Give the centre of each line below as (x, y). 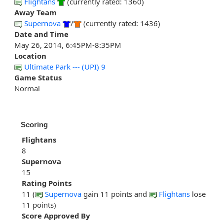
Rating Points (47, 183)
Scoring (34, 125)
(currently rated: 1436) (121, 23)
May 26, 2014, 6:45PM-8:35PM (68, 45)
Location (30, 56)
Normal (27, 89)
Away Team (36, 13)
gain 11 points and (115, 194)
